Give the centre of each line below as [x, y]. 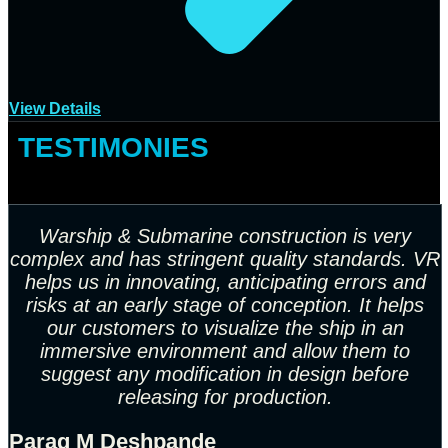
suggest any [98, 374]
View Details [55, 109]
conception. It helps [337, 305]
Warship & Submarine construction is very [225, 236]
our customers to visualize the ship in [214, 328]
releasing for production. [225, 397]
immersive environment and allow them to [225, 351]
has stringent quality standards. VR [284, 259]
